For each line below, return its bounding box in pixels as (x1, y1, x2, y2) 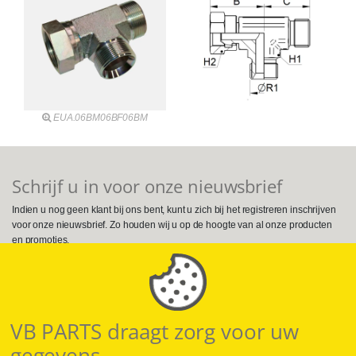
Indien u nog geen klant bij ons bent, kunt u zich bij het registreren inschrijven (12, 203, 336, 215)
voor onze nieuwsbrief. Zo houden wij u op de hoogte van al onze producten (12, 219, 332, 230)
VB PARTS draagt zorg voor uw (10, 318, 300, 346)
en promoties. (12, 234, 70, 246)
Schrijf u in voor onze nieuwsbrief (12, 174, 282, 199)
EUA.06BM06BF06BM (52, 112, 148, 124)
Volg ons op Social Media (12, 256, 184, 278)
